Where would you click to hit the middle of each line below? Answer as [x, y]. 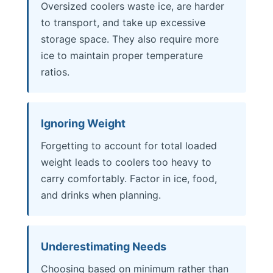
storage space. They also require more [130, 39]
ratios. [55, 72]
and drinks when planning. [101, 195]
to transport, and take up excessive [123, 23]
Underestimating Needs [104, 246]
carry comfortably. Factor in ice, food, [129, 179]
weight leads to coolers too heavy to [126, 162]
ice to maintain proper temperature [122, 55]
